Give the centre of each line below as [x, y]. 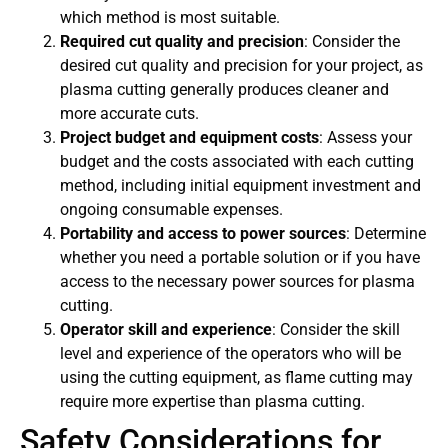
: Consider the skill [336, 329]
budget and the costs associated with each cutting [237, 161]
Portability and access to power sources [203, 233]
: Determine [386, 233]
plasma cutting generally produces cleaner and [224, 89]
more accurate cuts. [129, 113]
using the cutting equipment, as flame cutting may [236, 377]
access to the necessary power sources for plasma [237, 281]
